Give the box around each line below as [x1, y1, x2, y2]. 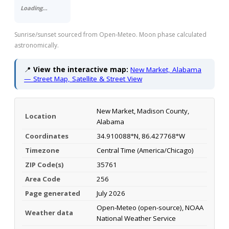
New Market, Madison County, [97, 106, 189, 116]
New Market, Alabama [130, 65, 201, 75]
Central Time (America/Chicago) [97, 146, 194, 155]
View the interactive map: [33, 65, 128, 75]
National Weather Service [97, 214, 176, 223]
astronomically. [14, 41, 59, 50]
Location [25, 111, 56, 121]
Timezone [25, 146, 59, 155]
